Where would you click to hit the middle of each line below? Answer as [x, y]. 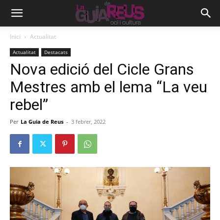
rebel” [29, 105]
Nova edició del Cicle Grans [102, 69]
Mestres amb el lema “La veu [109, 87]
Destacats [56, 52]
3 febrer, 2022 [88, 122]
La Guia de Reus [42, 122]
